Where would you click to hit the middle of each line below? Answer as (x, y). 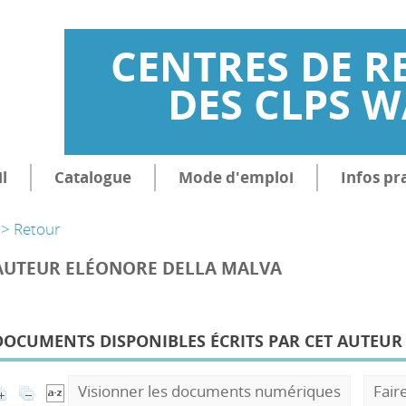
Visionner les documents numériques (209, 391)
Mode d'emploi (236, 177)
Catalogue (92, 177)
